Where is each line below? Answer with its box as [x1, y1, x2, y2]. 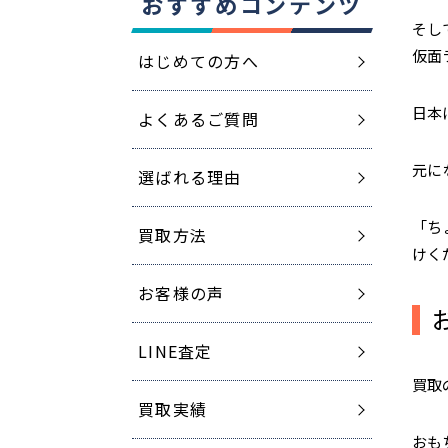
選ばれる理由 [138, 165, 242, 189]
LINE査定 [138, 339, 213, 363]
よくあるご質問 [138, 107, 259, 131]
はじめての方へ [138, 49, 259, 73]
